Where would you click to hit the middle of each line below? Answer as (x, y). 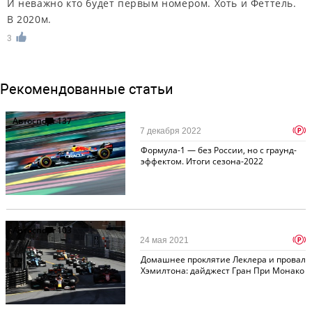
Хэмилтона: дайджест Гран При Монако (222, 271)
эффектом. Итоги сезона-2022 (202, 162)
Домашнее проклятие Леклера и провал (223, 260)
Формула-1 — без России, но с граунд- (218, 150)
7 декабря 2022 (171, 131)
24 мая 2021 (165, 241)
